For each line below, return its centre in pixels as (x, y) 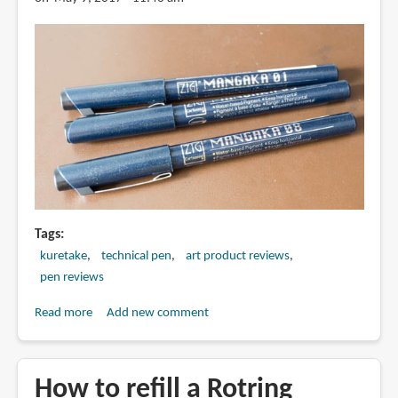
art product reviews (237, 256)
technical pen (136, 256)
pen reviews (72, 277)
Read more (63, 313)
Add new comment (157, 313)
